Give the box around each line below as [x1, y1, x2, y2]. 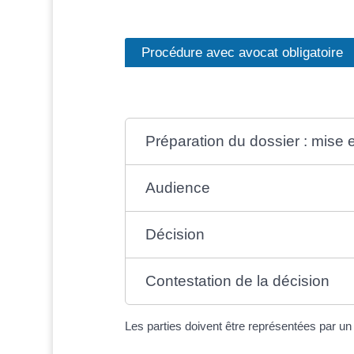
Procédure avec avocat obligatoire [141, 44, 343, 61]
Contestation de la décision [145, 272, 330, 289]
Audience [145, 179, 211, 196]
